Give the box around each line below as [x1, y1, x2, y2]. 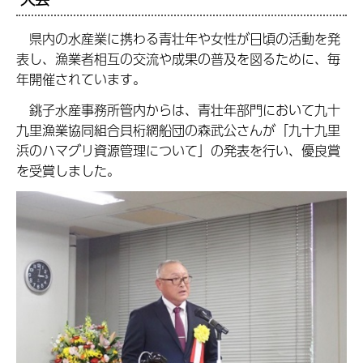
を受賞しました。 [16, 160, 120, 181]
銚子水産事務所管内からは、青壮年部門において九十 [16, 99, 340, 120]
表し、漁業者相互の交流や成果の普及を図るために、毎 [16, 49, 340, 70]
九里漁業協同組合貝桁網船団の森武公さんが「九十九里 [16, 119, 340, 140]
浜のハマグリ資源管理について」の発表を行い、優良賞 [16, 139, 340, 160]
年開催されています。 [16, 69, 146, 90]
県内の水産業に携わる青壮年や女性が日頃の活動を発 [16, 28, 340, 49]
